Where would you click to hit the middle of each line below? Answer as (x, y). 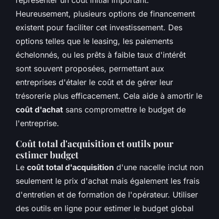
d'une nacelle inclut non (159, 167)
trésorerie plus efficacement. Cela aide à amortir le (109, 96)
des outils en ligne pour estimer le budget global (105, 208)
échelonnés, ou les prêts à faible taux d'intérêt (101, 55)
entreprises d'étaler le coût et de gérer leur (94, 82)
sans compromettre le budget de (124, 109)
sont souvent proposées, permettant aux (90, 68)
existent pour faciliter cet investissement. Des (99, 27)
